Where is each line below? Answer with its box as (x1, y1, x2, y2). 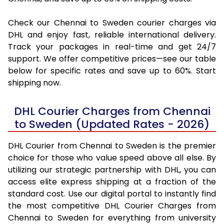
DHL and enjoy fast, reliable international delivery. (8, 28, 216, 40)
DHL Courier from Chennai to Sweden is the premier (8, 139, 216, 151)
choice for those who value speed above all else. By (8, 151, 216, 163)
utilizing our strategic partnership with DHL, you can (8, 163, 216, 175)
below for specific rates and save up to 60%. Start (8, 64, 216, 76)
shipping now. (8, 76, 61, 88)
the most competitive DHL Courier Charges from (8, 199, 216, 211)
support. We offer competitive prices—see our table (8, 52, 216, 64)
